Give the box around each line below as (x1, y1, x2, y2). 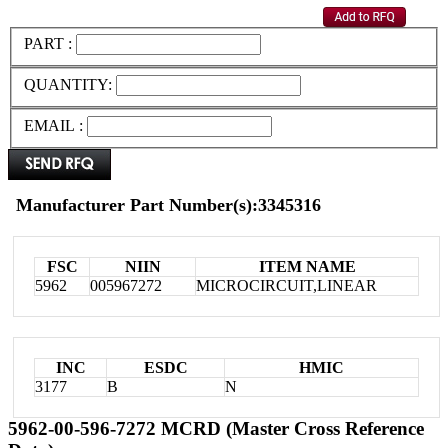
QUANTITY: (24, 76, 116, 94)
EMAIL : (24, 116, 83, 134)
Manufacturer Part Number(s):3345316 (16, 194, 321, 215)
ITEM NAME (258, 257, 356, 275)
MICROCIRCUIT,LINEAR (196, 276, 377, 294)
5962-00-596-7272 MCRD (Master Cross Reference (8, 417, 424, 439)
